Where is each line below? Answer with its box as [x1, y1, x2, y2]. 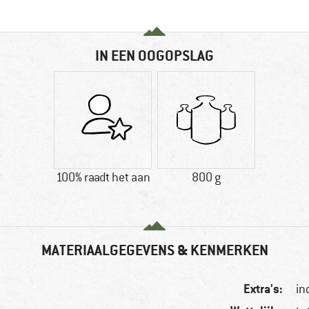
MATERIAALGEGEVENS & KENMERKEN [41, 241, 268, 260]
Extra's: [243, 281, 283, 297]
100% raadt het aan [55, 170, 150, 186]
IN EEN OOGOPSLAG [95, 46, 214, 66]
